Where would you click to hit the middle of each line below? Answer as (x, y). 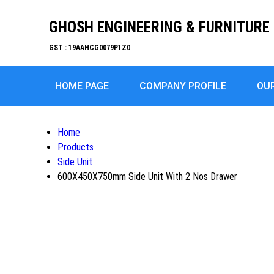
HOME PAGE (82, 86)
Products (76, 147)
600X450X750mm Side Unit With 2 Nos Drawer (147, 176)
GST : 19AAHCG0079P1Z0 (90, 48)
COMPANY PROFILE (183, 86)
